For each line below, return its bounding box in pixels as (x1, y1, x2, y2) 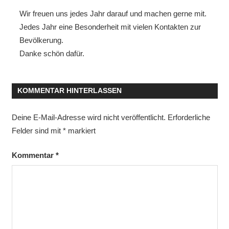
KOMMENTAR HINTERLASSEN (17, 86, 122, 95)
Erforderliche (167, 112, 210, 122)
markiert (65, 126, 96, 135)
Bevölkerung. (19, 35, 63, 44)
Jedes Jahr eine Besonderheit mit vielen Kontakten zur (19, 22, 201, 31)
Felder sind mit (11, 126, 63, 135)
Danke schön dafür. (19, 49, 84, 58)
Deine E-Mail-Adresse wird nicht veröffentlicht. (11, 112, 166, 122)
